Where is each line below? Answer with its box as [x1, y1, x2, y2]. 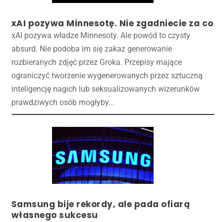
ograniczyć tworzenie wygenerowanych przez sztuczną [11, 71, 203, 81]
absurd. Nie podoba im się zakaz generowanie [11, 44, 172, 54]
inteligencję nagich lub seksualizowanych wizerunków [11, 84, 200, 94]
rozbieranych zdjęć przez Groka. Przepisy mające [11, 57, 182, 67]
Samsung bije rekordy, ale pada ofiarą [11, 198, 190, 211]
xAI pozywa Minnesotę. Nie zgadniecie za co [11, 17, 214, 30]
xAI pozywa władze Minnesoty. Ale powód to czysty [11, 31, 190, 41]
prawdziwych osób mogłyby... [11, 98, 114, 108]
